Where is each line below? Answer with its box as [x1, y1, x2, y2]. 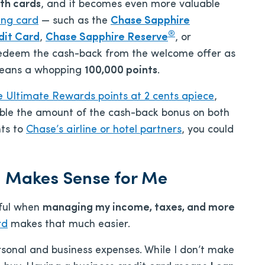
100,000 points [85, 65, 157, 76]
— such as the [38, 15, 111, 27]
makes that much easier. [8, 219, 130, 230]
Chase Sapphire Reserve [46, 32, 168, 43]
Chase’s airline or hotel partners [26, 124, 182, 135]
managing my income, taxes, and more [43, 202, 235, 214]
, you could [182, 124, 234, 135]
